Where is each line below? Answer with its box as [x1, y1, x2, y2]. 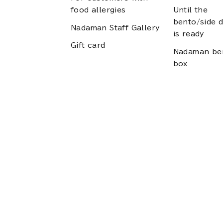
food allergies [71, 6, 126, 14]
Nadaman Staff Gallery [71, 24, 160, 31]
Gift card [71, 42, 106, 49]
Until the [173, 6, 208, 14]
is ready [173, 30, 204, 38]
